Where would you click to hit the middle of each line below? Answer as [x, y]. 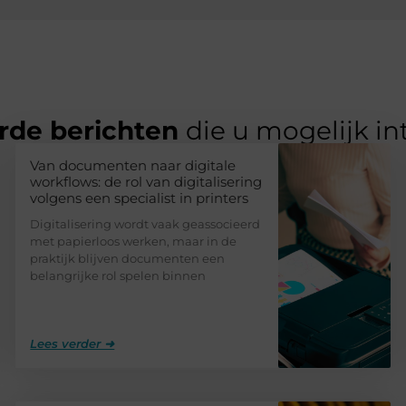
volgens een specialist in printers [140, 198]
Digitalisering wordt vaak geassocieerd [145, 223]
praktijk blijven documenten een [128, 258]
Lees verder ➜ [72, 343]
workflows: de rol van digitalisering [146, 181]
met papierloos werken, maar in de [134, 241]
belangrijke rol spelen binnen [118, 275]
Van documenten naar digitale [133, 165]
